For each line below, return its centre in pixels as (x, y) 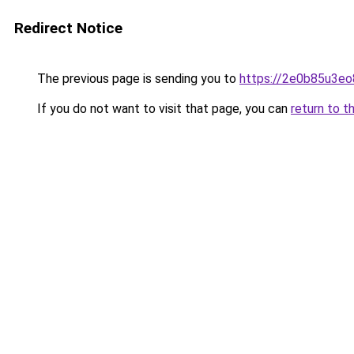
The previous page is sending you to (137, 79)
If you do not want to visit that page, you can (162, 109)
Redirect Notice (68, 28)
